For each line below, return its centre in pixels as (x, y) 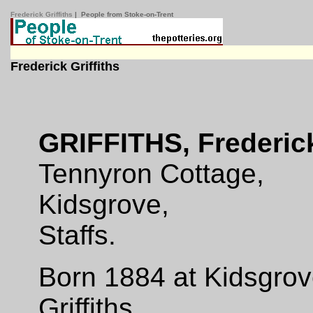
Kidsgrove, (108, 204)
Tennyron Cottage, (155, 174)
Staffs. (77, 235)
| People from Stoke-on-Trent (124, 14)
